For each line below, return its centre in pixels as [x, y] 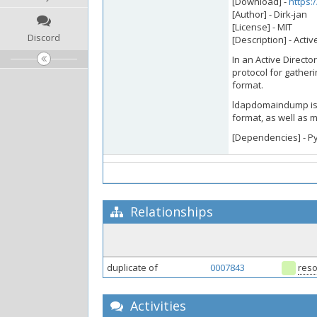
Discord [44, 38]
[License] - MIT [262, 27]
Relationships [170, 212]
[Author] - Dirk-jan [270, 14]
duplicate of [132, 267]
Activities [156, 306]
